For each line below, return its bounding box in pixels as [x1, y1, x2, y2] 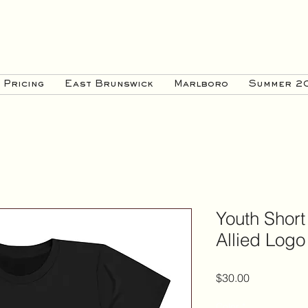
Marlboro [174, 80, 228, 89]
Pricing [3, 80, 44, 89]
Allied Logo [216, 229, 305, 251]
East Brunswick [65, 80, 153, 89]
